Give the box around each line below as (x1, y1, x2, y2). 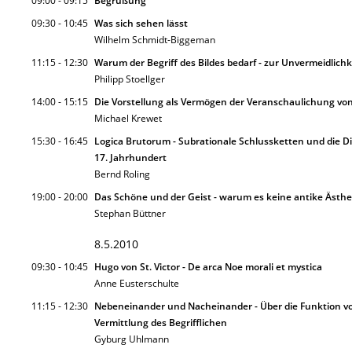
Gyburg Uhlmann (94, 332, 169, 346)
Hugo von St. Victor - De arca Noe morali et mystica (94, 260, 322, 273)
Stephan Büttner (94, 207, 166, 220)
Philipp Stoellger (94, 72, 165, 86)
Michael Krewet (94, 112, 162, 125)
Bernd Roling (94, 167, 150, 181)
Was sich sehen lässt (94, 16, 188, 30)
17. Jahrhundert (94, 151, 167, 164)
